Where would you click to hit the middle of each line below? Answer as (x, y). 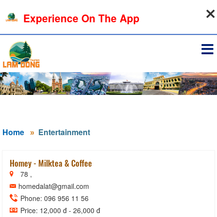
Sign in (198, 26)
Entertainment (64, 132)
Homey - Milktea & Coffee (51, 163)
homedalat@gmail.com (54, 186)
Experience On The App (81, 18)
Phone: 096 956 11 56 (54, 198)
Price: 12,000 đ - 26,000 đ (59, 210)
